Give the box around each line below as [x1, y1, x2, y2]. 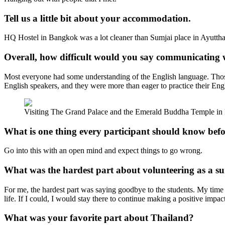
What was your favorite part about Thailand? [4, 212, 194, 223]
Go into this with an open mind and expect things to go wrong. [4, 146, 202, 155]
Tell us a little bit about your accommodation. [4, 13, 191, 24]
